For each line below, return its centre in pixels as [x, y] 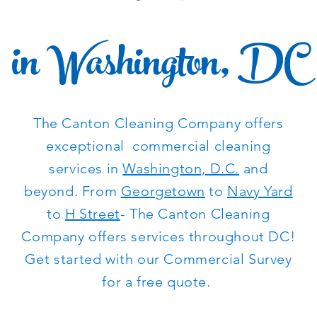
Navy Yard [260, 191]
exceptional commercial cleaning [158, 146]
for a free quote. [158, 282]
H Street [92, 214]
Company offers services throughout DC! [158, 236]
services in [86, 168]
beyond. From [72, 191]
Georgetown [163, 191]
